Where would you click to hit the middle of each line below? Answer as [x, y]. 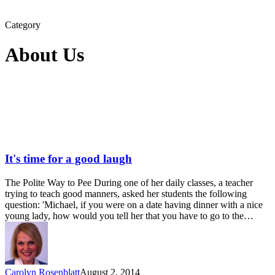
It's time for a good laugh [68, 159]
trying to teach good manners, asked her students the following [126, 194]
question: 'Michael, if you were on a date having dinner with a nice [134, 205]
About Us [45, 54]
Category [23, 25]
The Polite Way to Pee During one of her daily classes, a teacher [129, 183]
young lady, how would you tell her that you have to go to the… [129, 216]
